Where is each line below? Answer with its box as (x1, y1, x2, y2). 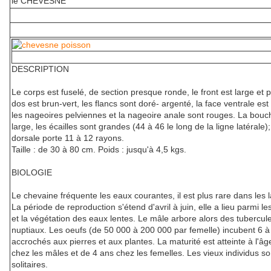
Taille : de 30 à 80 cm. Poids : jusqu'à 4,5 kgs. (11, 145, 186, 155)
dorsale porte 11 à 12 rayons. (11, 133, 124, 143)
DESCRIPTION (11, 64, 69, 74)
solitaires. (11, 260, 48, 270)
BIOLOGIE (11, 168, 52, 178)
